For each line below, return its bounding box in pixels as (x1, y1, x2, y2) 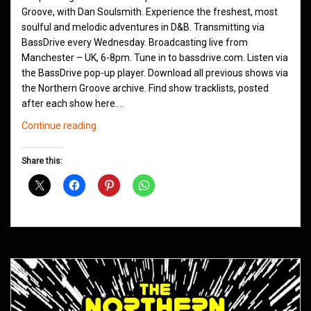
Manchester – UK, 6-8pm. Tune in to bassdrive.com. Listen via (22, 52, 288, 64)
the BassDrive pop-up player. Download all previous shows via (22, 67, 288, 79)
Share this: (22, 156, 62, 167)
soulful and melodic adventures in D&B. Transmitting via (22, 22, 264, 33)
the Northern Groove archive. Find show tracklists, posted (22, 83, 269, 94)
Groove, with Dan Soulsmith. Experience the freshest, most (22, 6, 278, 18)
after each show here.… (22, 98, 124, 110)
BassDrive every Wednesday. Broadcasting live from (22, 37, 248, 49)
